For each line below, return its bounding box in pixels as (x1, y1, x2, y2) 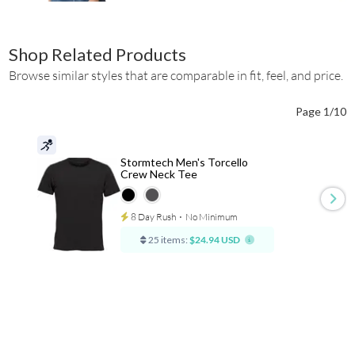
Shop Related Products (9, 43, 187, 65)
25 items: (146, 234, 188, 246)
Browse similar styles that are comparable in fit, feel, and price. (9, 67, 344, 83)
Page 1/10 (295, 104, 346, 118)
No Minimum (185, 211, 238, 223)
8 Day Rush (128, 211, 176, 223)
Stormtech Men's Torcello (120, 155, 248, 170)
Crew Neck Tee (120, 167, 197, 181)
